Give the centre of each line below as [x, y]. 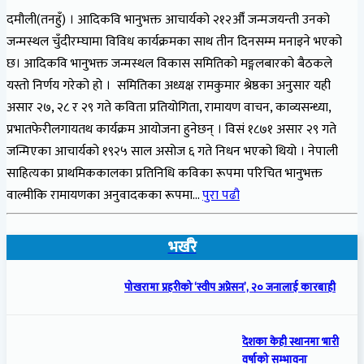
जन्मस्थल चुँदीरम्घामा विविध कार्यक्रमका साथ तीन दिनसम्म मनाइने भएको [174, 42]
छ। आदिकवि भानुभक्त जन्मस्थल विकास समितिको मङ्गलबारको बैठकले [169, 64]
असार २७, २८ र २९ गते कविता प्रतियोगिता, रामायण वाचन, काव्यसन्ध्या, [169, 108]
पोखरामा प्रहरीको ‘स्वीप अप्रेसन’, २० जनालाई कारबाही [230, 287]
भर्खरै [182, 248]
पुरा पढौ [221, 196]
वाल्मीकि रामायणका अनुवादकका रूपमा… [104, 196]
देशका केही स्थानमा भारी [290, 342]
